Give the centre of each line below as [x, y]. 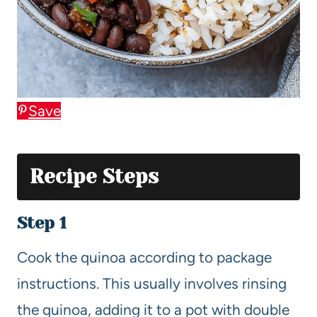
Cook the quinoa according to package [144, 257]
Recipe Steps [94, 176]
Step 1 [42, 223]
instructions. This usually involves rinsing [152, 283]
